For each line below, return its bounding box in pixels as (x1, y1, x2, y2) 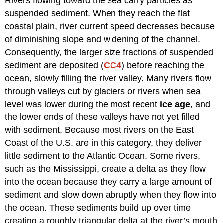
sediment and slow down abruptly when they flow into (5, 189, 217, 200)
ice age (160, 99, 191, 109)
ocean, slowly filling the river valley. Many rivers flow (5, 73, 212, 83)
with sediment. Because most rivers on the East (5, 124, 194, 135)
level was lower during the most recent (5, 99, 160, 109)
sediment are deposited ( (5, 60, 104, 70)
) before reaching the (121, 60, 205, 70)
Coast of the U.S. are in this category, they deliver (5, 137, 202, 148)
